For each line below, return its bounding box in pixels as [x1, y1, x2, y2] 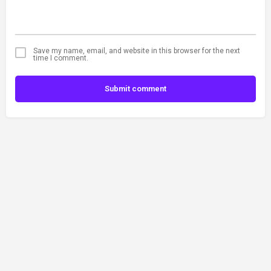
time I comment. [33, 54, 88, 63]
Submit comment [105, 84, 166, 94]
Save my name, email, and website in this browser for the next [33, 47, 240, 56]
